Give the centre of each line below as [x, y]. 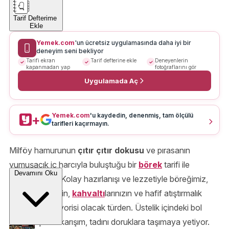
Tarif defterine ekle [113, 61]
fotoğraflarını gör [176, 67]
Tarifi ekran [41, 61]
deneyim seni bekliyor [70, 51]
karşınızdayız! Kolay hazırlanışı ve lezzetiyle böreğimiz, [109, 179]
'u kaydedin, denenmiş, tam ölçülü [142, 116]
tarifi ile [176, 165]
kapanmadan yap [48, 67]
